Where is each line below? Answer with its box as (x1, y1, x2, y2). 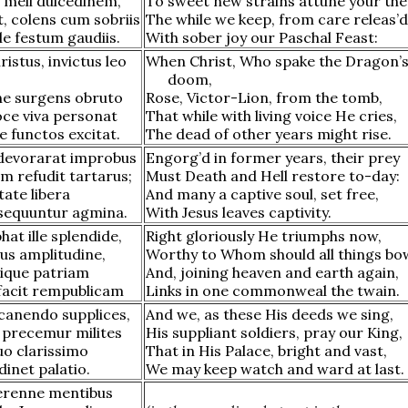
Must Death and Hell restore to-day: (146, 166, 400, 185)
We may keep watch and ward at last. (146, 359, 404, 378)
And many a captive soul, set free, (146, 184, 379, 203)
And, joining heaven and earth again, (146, 262, 399, 281)
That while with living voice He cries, (146, 106, 397, 125)
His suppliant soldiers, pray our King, (146, 322, 403, 342)
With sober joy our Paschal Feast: (146, 27, 378, 46)
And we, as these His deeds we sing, (146, 304, 393, 323)
